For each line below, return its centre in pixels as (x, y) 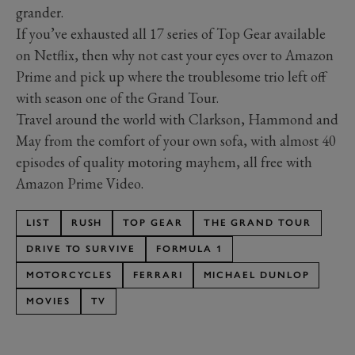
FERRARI (158, 275)
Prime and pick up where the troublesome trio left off (171, 76)
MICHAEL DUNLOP (256, 275)
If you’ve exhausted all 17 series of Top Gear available (171, 33)
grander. (40, 12)
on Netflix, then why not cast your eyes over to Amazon (175, 55)
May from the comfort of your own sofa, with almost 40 (176, 140)
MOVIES (48, 301)
